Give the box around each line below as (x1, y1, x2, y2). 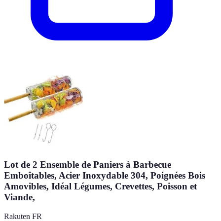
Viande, (4, 191, 35, 202)
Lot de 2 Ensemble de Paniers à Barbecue (4, 159, 171, 170)
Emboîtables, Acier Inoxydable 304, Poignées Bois (4, 170, 205, 181)
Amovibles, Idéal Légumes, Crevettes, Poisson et (4, 181, 197, 191)
